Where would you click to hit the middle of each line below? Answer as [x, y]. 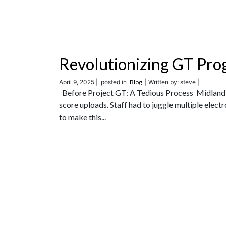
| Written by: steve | [171, 82]
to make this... [82, 117]
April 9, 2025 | [78, 82]
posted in [114, 82]
